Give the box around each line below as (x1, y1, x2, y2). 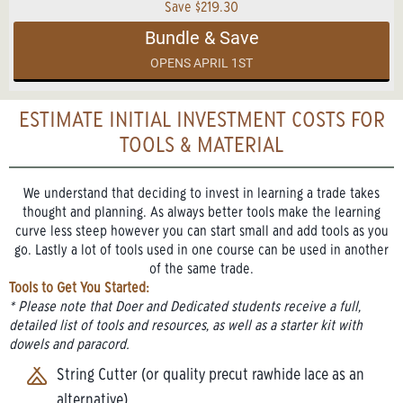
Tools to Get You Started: (9, 282, 149, 296)
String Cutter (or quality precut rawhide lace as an (57, 368, 364, 384)
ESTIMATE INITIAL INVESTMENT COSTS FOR (18, 112, 385, 132)
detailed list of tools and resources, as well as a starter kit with (9, 319, 363, 334)
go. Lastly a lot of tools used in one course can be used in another (14, 244, 389, 258)
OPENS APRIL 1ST (150, 56, 253, 71)
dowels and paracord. (9, 338, 130, 353)
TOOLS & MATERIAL (120, 137, 283, 157)
